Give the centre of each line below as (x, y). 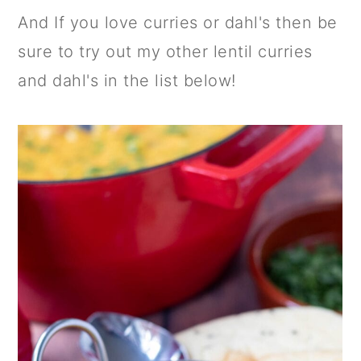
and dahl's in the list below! (127, 81)
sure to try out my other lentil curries (165, 52)
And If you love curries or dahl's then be (178, 23)
